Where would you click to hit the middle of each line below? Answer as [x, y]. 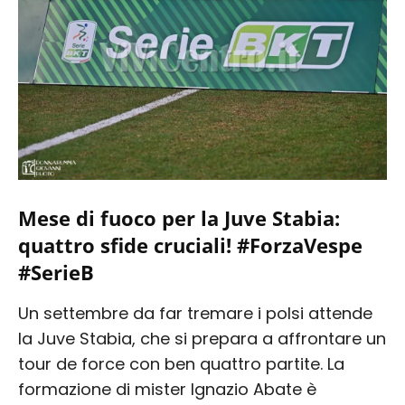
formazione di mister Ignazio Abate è [167, 389]
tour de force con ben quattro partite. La [181, 363]
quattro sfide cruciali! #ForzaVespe [190, 245]
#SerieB [56, 272]
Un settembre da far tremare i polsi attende [195, 313]
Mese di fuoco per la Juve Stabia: [179, 217]
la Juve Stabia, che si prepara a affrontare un [202, 338]
